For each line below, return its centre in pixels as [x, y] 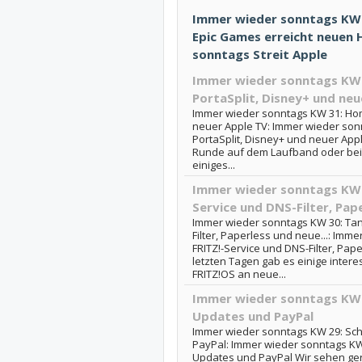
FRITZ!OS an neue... [239, 274]
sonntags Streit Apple [259, 54]
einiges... [213, 165]
